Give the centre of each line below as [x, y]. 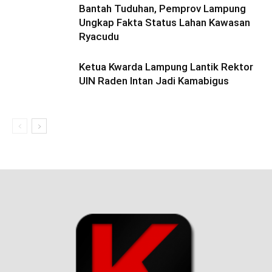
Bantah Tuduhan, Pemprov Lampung [162, 8]
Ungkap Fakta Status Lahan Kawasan [165, 22]
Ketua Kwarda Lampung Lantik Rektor [166, 66]
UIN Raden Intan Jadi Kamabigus [154, 80]
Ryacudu [99, 36]
